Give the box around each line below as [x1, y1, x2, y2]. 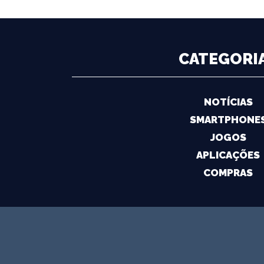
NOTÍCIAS [203, 95, 253, 108]
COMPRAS [203, 166, 253, 179]
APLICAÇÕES [196, 148, 260, 161]
